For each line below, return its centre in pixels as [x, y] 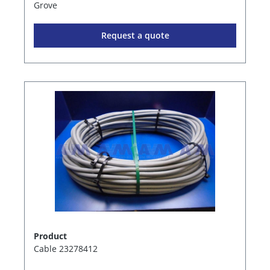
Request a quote [135, 36]
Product [50, 236]
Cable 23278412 [66, 249]
